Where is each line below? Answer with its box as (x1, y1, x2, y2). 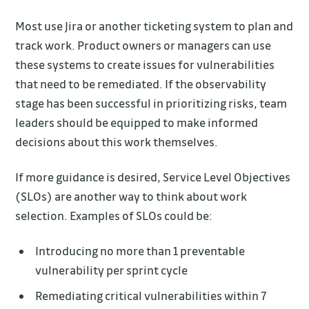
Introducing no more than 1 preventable (35, 243, 246, 259)
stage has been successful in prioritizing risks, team (15, 96, 288, 111)
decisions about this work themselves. (15, 134, 219, 150)
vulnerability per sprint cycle (35, 263, 188, 278)
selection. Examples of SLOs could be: (15, 208, 213, 223)
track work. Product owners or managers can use (15, 38, 272, 53)
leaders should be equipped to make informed (15, 115, 259, 130)
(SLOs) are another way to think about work (15, 189, 248, 204)
